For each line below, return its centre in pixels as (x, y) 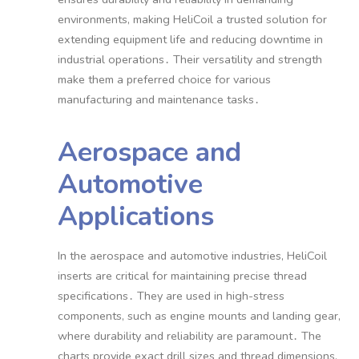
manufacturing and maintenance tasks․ (158, 99)
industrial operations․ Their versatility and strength (190, 59)
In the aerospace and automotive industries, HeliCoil (192, 255)
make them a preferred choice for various (164, 79)
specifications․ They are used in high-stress (171, 295)
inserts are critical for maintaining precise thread (182, 275)
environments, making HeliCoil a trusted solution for (192, 19)
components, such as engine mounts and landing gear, (199, 315)
